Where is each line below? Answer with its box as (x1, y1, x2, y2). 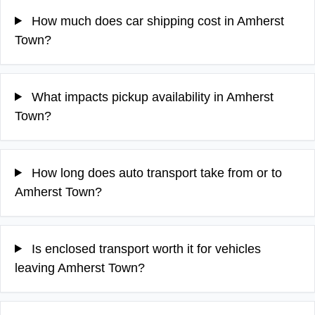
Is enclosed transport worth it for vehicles (28, 241, 262, 256)
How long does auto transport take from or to (28, 165, 283, 180)
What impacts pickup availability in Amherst (28, 89, 274, 104)
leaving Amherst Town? (15, 260, 145, 275)
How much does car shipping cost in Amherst (28, 13, 285, 28)
